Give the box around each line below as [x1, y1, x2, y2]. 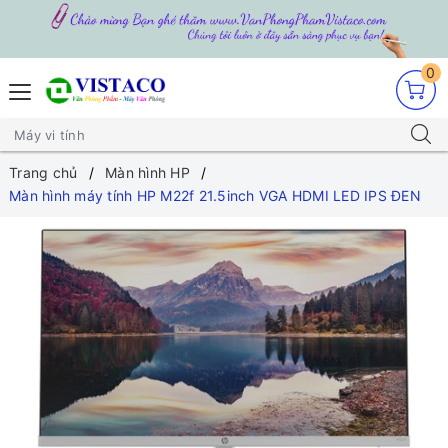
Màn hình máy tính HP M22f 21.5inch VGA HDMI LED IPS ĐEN [9, 187, 421, 205]
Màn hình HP [105, 164, 190, 182]
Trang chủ [9, 164, 78, 182]
